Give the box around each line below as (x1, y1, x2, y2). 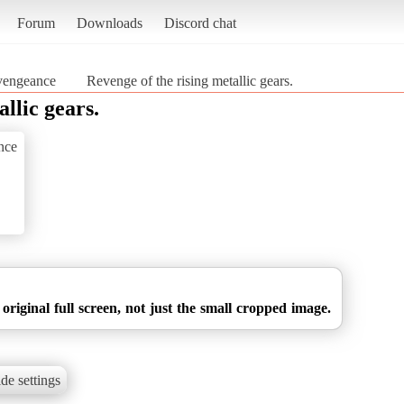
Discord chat (163, 14, 236, 31)
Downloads (76, 14, 142, 31)
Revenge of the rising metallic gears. (87, 72, 293, 88)
